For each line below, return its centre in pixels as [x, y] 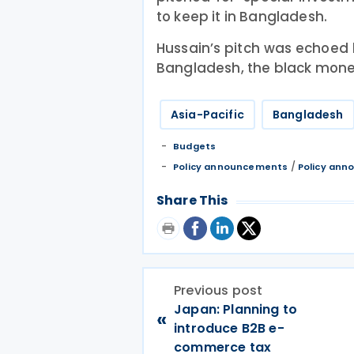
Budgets [195, 146]
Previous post [218, 290]
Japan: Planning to [236, 309]
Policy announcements [231, 167]
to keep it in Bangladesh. [242, 17]
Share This [192, 200]
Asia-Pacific [207, 115]
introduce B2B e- [229, 328]
